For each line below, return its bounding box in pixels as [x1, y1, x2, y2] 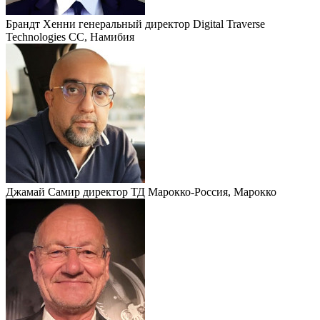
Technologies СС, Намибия [6, 30, 134, 43]
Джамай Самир [6, 185, 83, 198]
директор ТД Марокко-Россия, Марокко [83, 185, 276, 198]
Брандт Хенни [6, 17, 79, 30]
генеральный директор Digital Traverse [79, 17, 265, 30]
